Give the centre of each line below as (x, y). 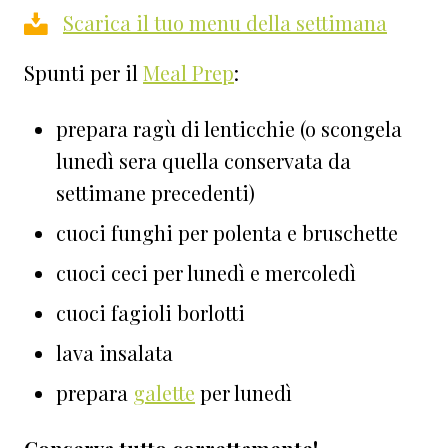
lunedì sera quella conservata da (203, 161)
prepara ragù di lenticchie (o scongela (229, 129)
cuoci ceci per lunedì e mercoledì (206, 273)
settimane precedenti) (155, 193)
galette (164, 393)
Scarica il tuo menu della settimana (225, 23)
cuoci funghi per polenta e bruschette (227, 233)
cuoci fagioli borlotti (150, 313)
